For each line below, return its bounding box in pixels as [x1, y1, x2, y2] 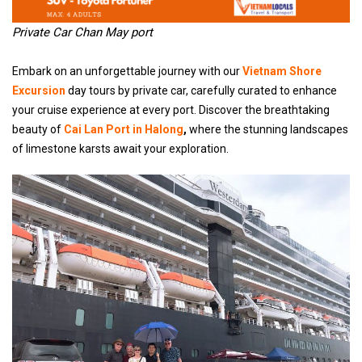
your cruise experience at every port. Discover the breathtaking [12, 103, 330, 116]
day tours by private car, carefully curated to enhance [65, 84, 337, 97]
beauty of [12, 123, 64, 136]
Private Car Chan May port [12, 25, 153, 40]
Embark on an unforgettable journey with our [12, 65, 242, 78]
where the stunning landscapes [187, 123, 348, 136]
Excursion [12, 84, 65, 97]
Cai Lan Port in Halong [64, 123, 183, 136]
